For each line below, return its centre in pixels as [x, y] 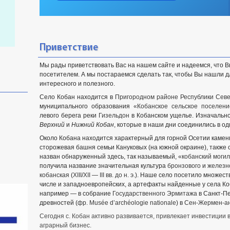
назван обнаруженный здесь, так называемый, [109, 157]
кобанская [54, 175]
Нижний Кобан [93, 125]
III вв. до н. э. [117, 175]
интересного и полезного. [77, 84]
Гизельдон [114, 116]
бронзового [184, 166]
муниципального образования [87, 106]
